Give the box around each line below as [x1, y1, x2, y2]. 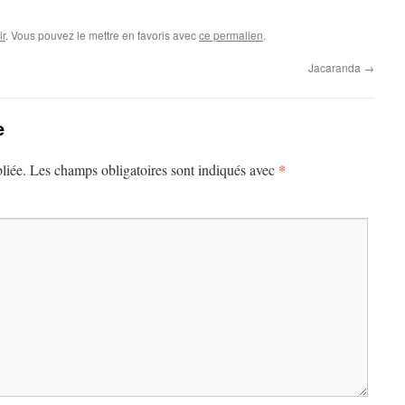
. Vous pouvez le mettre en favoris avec [5, 27, 199, 42]
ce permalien [199, 27, 263, 42]
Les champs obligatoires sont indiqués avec [30, 160, 278, 179]
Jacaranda [308, 60, 363, 75]
